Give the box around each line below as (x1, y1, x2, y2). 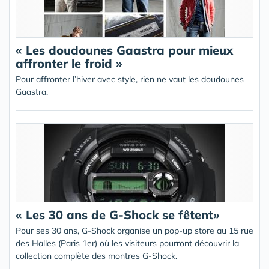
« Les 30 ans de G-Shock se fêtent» (16, 207, 220, 222)
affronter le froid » (16, 56, 122, 71)
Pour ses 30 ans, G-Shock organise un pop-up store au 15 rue (16, 225, 253, 236)
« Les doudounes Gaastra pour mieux (16, 43, 233, 58)
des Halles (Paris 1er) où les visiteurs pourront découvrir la (16, 238, 239, 249)
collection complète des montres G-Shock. (16, 250, 177, 261)
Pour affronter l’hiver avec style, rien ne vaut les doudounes (16, 74, 244, 85)
